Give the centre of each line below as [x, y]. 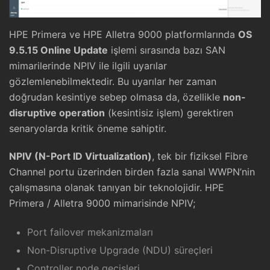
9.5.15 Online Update [58, 50]
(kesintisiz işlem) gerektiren [169, 113]
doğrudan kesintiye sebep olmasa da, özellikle [116, 97]
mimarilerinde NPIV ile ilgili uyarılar [88, 66]
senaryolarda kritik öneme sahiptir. [88, 129]
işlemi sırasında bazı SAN [167, 50]
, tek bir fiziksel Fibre [200, 156]
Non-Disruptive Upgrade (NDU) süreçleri [120, 250]
